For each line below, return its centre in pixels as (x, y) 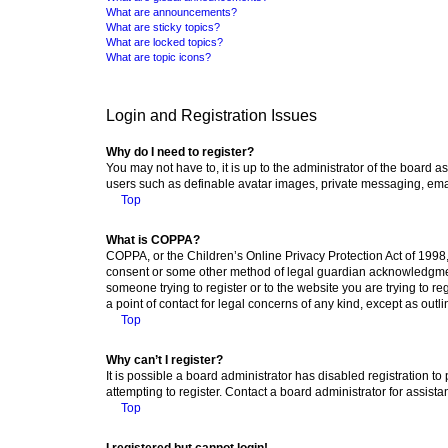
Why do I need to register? (180, 151)
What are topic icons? (158, 56)
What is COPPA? (153, 239)
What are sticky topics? (163, 26)
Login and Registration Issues (211, 115)
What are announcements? (171, 11)
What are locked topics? (164, 41)
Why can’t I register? (164, 359)
